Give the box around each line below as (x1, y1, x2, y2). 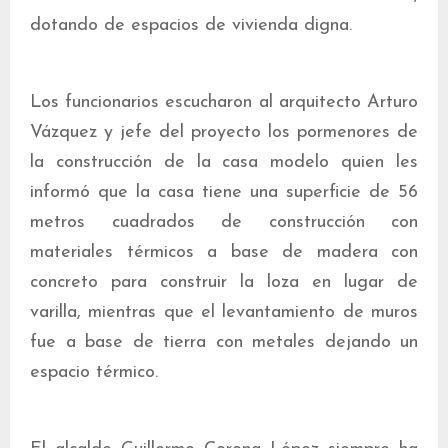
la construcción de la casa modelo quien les (30, 153, 418, 172)
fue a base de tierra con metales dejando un (30, 333, 418, 352)
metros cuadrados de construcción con (30, 213, 418, 232)
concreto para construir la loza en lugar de (30, 273, 418, 292)
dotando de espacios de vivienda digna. (30, 16, 352, 35)
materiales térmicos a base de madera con (30, 243, 418, 262)
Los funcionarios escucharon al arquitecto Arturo (30, 93, 418, 112)
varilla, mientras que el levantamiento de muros (30, 303, 418, 322)
